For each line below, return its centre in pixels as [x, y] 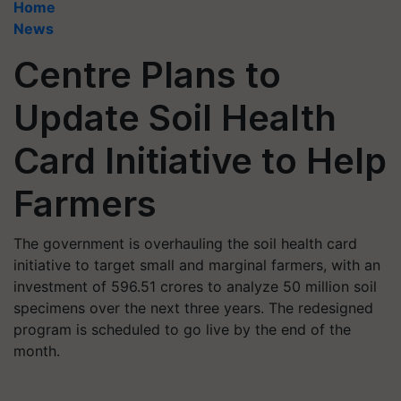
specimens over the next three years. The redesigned [193, 308]
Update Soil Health [175, 118]
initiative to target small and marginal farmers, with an [197, 265]
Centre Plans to [147, 75]
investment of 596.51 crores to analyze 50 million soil [195, 286]
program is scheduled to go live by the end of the [182, 329]
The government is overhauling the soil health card [185, 243]
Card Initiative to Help [200, 161]
